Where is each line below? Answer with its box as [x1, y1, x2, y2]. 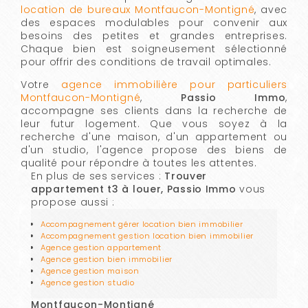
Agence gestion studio [41, 277, 135, 289]
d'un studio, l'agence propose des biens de [21, 143, 287, 157]
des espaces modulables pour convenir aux [21, 16, 287, 30]
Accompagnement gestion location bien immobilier [41, 230, 254, 242]
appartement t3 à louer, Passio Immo [31, 182, 236, 197]
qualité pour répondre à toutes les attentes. [21, 156, 257, 170]
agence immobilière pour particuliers [60, 78, 288, 92]
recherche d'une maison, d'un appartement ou [21, 130, 287, 144]
